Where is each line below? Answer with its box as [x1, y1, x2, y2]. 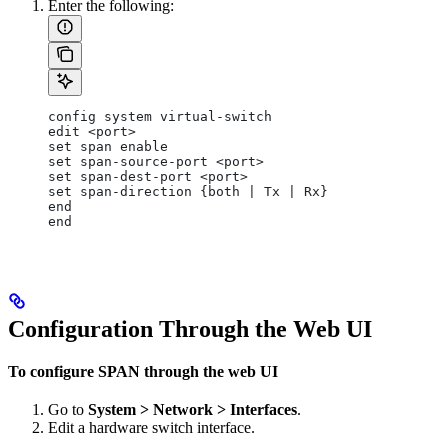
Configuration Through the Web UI [8, 315, 372, 342]
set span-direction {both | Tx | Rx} [48, 183, 328, 199]
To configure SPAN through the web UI [8, 362, 278, 380]
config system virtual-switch [48, 108, 272, 124]
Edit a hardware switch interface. [48, 418, 255, 436]
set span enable [48, 138, 168, 154]
